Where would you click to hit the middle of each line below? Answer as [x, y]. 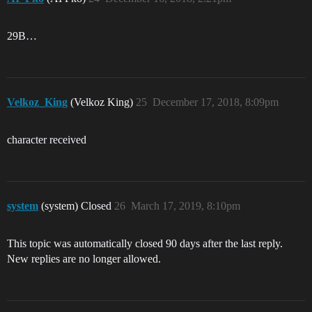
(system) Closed [78, 206]
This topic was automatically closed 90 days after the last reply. [145, 243]
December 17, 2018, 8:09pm [216, 102]
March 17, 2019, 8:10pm [186, 206]
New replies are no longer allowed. [84, 259]
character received [47, 140]
